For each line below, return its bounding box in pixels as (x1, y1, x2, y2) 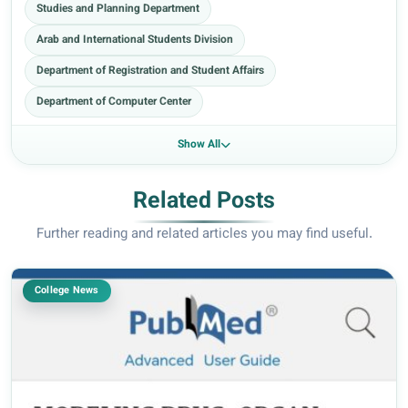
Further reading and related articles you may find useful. (36, 224, 372, 246)
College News (35, 283, 99, 300)
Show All (178, 137, 220, 154)
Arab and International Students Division (36, 32, 233, 49)
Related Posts (133, 184, 275, 220)
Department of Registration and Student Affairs (36, 63, 264, 80)
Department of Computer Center (36, 94, 191, 111)
